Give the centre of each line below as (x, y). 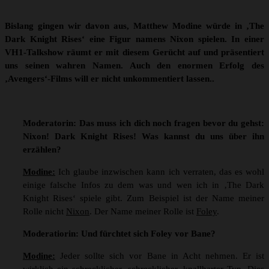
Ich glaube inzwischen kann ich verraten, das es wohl (160, 172)
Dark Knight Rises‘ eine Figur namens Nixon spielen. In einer (134, 39)
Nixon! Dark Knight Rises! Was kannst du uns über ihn (144, 137)
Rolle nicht (44, 212)
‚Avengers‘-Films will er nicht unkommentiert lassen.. (110, 79)
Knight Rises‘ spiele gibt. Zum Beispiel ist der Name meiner (144, 198)
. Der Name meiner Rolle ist (143, 212)
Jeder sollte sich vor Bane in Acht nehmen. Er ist (160, 256)
